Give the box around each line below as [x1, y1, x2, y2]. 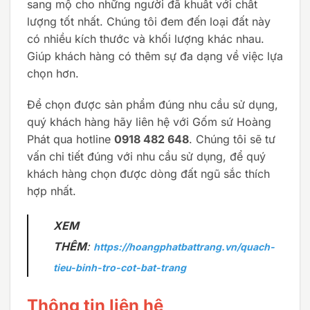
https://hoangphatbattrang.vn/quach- [93, 241, 275, 253]
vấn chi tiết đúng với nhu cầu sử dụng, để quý [27, 149, 266, 164]
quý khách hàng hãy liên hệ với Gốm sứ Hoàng [27, 115, 271, 129]
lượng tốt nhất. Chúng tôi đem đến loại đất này [27, 14, 271, 28]
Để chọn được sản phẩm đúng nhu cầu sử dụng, [27, 98, 278, 112]
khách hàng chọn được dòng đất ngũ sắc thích [27, 167, 270, 181]
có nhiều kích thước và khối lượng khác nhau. [27, 31, 264, 46]
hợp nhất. [27, 184, 76, 199]
